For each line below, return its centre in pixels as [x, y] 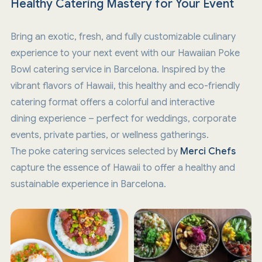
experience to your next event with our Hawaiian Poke [125, 53]
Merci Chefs [208, 151]
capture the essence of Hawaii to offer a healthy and [123, 168]
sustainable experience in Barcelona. [88, 184]
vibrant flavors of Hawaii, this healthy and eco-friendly [125, 86]
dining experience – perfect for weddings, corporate [123, 118]
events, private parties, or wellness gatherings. [109, 135]
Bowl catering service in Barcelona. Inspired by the [118, 69]
